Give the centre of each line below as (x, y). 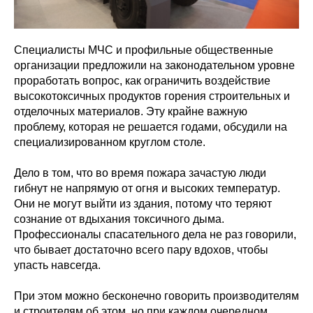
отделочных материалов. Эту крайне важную (131, 111)
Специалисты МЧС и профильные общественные (144, 50)
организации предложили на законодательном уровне (154, 65)
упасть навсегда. (57, 265)
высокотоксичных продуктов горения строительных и (152, 96)
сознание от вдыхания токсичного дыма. (119, 219)
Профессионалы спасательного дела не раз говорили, (155, 234)
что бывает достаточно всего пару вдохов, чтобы (141, 250)
